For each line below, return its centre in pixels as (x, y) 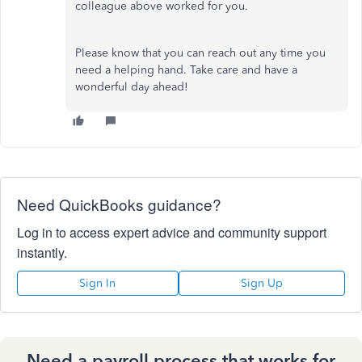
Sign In (98, 283)
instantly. (42, 253)
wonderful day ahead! (133, 87)
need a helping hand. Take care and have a (186, 70)
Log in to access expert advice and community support (172, 232)
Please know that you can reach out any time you (200, 53)
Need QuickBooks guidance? (119, 204)
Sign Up (261, 283)
